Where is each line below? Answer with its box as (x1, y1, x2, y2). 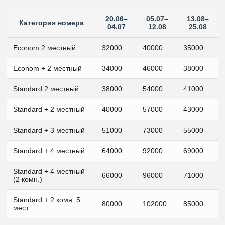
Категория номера (19, 19, 84, 27)
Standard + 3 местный (13, 126, 85, 134)
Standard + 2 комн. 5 (13, 196, 80, 204)
